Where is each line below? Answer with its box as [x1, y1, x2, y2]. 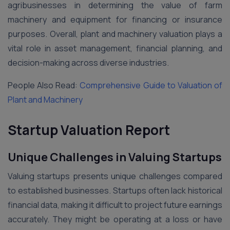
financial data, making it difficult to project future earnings [8, 199, 222, 210]
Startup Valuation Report [8, 121, 170, 139]
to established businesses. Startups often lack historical [8, 185, 222, 196]
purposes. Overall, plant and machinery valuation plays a [8, 28, 222, 40]
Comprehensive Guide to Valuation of [80, 80, 223, 91]
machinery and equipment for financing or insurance [8, 14, 222, 25]
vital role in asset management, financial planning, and [8, 43, 222, 54]
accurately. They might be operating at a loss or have [8, 214, 222, 225]
